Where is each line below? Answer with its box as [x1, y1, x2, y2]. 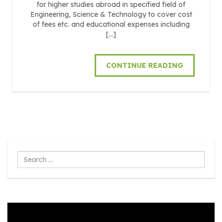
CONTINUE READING [106, 60, 183, 70]
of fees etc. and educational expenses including [32, 19, 190, 29]
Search [17, 151, 43, 161]
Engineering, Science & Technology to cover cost [30, 9, 192, 19]
